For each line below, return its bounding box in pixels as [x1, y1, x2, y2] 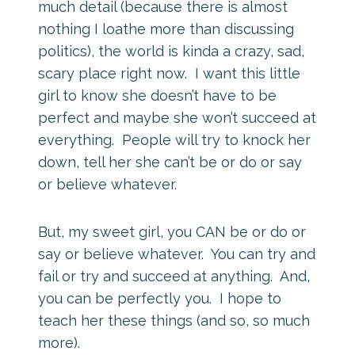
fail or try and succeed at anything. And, [38, 267, 310, 284]
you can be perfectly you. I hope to [38, 289, 281, 307]
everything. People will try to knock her [38, 131, 311, 148]
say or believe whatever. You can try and [38, 245, 315, 262]
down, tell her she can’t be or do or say [38, 153, 302, 170]
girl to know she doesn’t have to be [38, 86, 277, 104]
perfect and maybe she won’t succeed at [38, 109, 316, 126]
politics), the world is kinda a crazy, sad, [38, 42, 304, 59]
